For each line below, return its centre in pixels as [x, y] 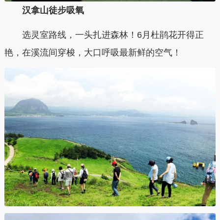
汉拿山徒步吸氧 [53, 11]
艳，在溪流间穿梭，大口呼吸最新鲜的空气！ [93, 52]
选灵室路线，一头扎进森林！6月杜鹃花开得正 [113, 35]
